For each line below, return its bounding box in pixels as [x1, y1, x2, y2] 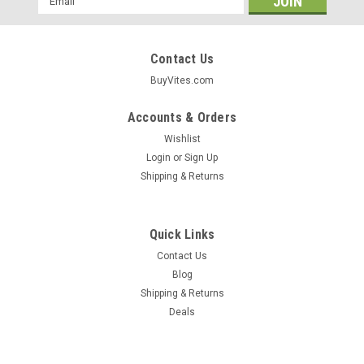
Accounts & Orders [127, 109, 237, 125]
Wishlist [163, 132, 201, 145]
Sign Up [184, 151, 219, 163]
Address [37, 6, 81, 20]
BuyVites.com [150, 74, 214, 86]
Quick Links [149, 226, 215, 242]
